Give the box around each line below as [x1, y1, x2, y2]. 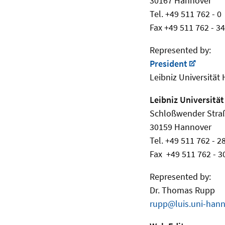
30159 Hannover [150, 121, 211, 133]
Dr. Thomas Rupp [150, 184, 215, 196]
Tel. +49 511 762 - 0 [150, 8, 221, 20]
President [150, 58, 187, 70]
